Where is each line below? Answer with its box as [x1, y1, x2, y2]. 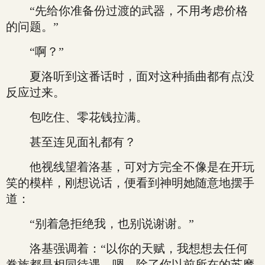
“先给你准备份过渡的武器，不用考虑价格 [6, 4, 248, 17]
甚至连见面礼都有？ [6, 135, 136, 148]
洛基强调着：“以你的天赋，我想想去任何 [6, 242, 248, 255]
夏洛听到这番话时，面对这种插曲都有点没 [6, 70, 254, 83]
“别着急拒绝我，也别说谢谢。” [6, 217, 194, 230]
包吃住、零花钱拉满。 [6, 111, 148, 124]
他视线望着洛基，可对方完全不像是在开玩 [6, 160, 254, 173]
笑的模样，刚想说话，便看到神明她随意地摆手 [6, 176, 254, 189]
